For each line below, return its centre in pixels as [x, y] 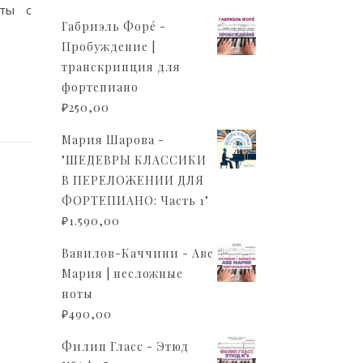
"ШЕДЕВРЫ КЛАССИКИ [134, 160]
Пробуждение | [109, 47]
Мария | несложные [122, 273]
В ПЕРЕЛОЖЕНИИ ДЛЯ [133, 180]
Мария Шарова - [113, 140]
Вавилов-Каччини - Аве [138, 253]
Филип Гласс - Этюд [125, 346]
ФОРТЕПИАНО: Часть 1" [135, 201]
